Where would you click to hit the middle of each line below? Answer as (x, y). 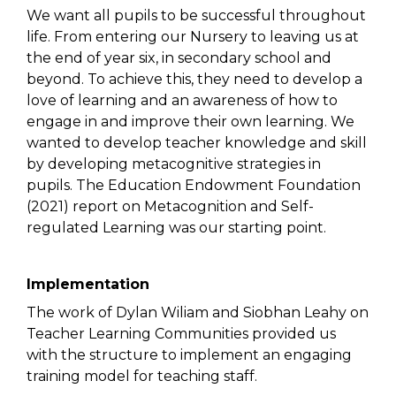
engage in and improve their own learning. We (190, 122)
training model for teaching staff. (142, 377)
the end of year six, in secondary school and (179, 58)
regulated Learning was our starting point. (176, 228)
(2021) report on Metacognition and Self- (170, 207)
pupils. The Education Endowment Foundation (194, 186)
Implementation (88, 285)
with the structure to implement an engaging (189, 355)
